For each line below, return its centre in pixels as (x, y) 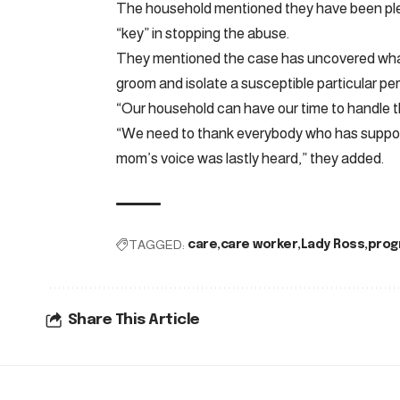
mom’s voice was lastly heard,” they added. (250, 159)
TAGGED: (157, 245)
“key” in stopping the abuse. (203, 34)
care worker (258, 245)
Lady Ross (332, 245)
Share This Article (133, 321)
